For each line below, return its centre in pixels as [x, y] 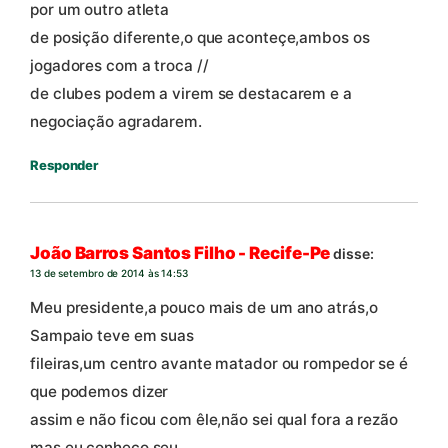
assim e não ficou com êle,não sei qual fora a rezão [214, 419]
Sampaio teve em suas [112, 335]
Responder [64, 164]
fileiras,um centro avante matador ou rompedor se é [219, 363]
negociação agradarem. [116, 121]
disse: [353, 254]
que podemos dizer [99, 391]
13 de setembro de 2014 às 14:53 [109, 273]
